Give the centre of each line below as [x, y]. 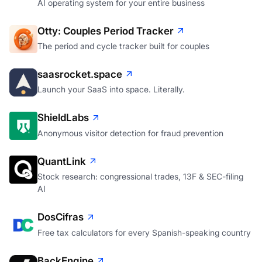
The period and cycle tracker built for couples [123, 46]
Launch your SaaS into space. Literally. [111, 89]
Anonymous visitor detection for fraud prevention [130, 133]
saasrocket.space [80, 75]
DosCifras [61, 217]
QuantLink [62, 161]
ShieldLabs [63, 118]
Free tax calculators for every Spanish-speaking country [144, 232]
